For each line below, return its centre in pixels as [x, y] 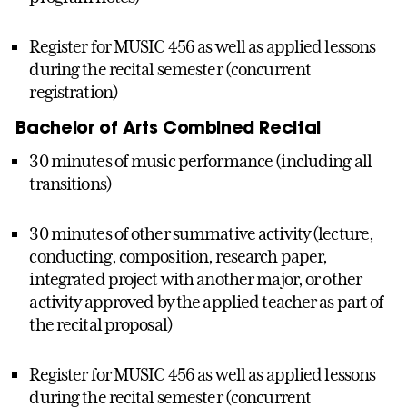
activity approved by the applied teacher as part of [207, 301]
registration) [74, 91]
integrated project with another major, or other [196, 278]
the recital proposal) [101, 324]
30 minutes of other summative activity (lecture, [202, 233]
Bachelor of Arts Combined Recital [168, 126]
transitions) [70, 183]
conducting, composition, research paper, [179, 256]
